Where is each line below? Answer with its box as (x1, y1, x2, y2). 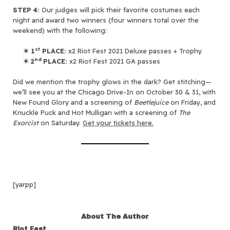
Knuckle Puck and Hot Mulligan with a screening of (13, 108, 179, 117)
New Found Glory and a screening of (13, 98, 134, 106)
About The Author (81, 213, 149, 220)
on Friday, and (168, 98, 216, 106)
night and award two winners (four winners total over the (13, 15, 199, 24)
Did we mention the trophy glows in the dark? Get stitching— (13, 77, 212, 86)
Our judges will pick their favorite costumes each (40, 5, 200, 14)
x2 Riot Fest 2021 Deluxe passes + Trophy (66, 46, 202, 55)
